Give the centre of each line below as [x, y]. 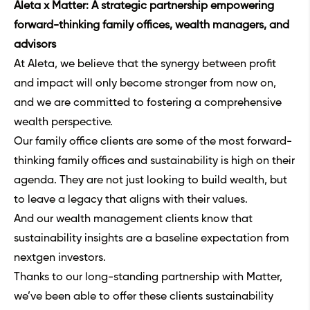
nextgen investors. [60, 258]
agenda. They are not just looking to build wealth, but [151, 181]
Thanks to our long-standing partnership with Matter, [148, 278]
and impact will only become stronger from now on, [145, 84]
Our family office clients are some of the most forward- [153, 142]
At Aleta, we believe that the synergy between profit [145, 65]
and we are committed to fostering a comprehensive [148, 103]
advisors [35, 45]
